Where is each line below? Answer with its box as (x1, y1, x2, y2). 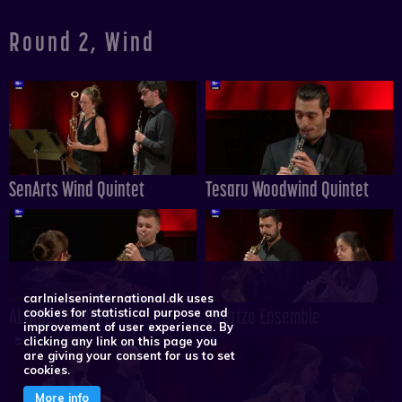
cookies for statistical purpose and (23, 305, 229, 320)
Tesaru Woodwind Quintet (205, 174, 369, 203)
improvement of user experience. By (23, 319, 234, 335)
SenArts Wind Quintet (9, 174, 144, 203)
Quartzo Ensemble (205, 302, 320, 331)
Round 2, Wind (9, 24, 155, 59)
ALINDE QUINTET (9, 302, 110, 331)
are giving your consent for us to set (23, 348, 236, 363)
